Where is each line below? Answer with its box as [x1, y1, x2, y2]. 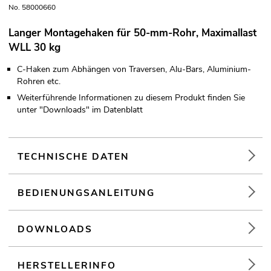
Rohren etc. [17, 76, 60, 88]
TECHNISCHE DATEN [18, 150, 130, 163]
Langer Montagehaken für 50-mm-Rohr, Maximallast [8, 26, 256, 41]
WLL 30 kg [8, 41, 60, 55]
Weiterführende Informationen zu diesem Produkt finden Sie [17, 92, 245, 104]
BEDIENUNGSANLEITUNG [18, 186, 155, 200]
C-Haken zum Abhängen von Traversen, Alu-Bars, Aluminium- [17, 64, 251, 76]
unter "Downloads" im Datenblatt [17, 104, 143, 116]
